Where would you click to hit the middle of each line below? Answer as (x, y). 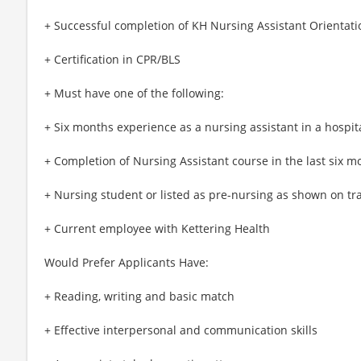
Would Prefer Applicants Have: (127, 262)
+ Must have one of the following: (134, 93)
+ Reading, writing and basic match (139, 296)
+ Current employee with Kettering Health (157, 228)
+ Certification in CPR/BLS (112, 59)
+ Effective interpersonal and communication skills (181, 330)
